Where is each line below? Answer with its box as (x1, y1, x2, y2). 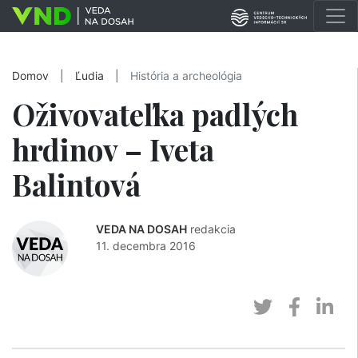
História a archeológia (130, 70, 242, 82)
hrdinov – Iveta (12, 129, 214, 169)
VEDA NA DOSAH (96, 222, 187, 236)
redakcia (190, 222, 236, 236)
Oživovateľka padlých (12, 94, 298, 133)
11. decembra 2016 (96, 239, 196, 253)
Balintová (12, 165, 141, 204)
